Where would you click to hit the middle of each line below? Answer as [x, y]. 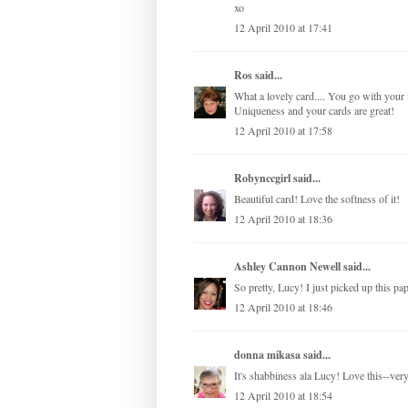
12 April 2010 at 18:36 [283, 219]
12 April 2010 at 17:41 [283, 28]
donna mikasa [267, 355]
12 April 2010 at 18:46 [283, 307]
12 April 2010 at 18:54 [283, 396]
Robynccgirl [262, 178]
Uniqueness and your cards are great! [314, 111]
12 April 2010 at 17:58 [283, 131]
